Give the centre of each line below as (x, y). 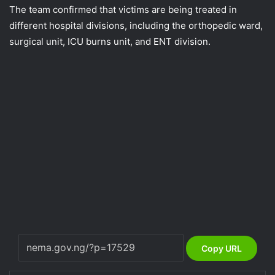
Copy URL (221, 248)
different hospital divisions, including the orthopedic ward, (136, 25)
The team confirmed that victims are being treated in (123, 9)
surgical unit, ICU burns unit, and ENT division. (110, 41)
